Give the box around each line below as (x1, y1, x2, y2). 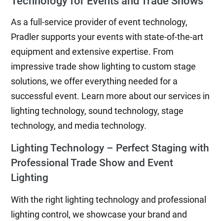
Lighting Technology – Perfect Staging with (11, 142, 210, 154)
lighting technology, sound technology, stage (11, 106, 184, 116)
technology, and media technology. (11, 120, 147, 131)
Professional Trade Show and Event (11, 156, 174, 169)
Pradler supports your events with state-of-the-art (11, 32, 204, 42)
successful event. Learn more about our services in (11, 91, 210, 101)
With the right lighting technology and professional (11, 194, 207, 205)
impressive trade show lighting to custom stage (11, 61, 196, 72)
